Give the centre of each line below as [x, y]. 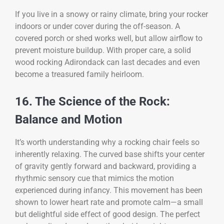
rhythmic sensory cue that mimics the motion [94, 178]
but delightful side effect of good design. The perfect [107, 214]
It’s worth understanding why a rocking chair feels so [107, 142]
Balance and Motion [68, 119]
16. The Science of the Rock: [92, 101]
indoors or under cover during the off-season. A [97, 26]
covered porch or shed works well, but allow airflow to [109, 38]
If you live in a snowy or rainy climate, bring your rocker [111, 14]
